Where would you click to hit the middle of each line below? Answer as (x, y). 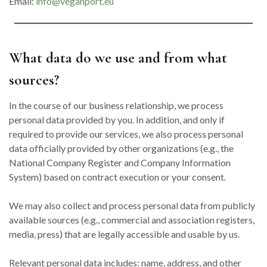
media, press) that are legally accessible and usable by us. (124, 234)
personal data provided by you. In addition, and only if (117, 119)
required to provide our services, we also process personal (126, 134)
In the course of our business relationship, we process (116, 105)
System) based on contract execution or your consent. (117, 177)
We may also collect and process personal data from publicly (132, 205)
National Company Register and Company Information (120, 162)
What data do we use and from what (118, 58)
